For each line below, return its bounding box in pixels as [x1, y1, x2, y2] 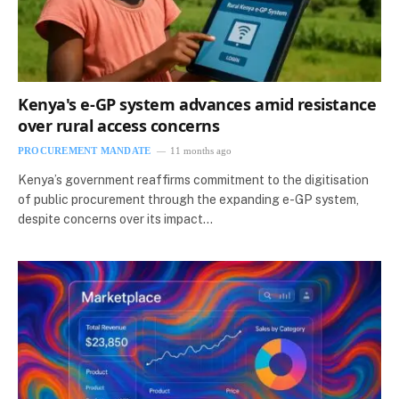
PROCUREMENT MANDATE [18, 144, 151, 156]
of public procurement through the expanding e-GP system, [18, 191, 359, 207]
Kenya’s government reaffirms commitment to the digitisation [18, 172, 369, 187]
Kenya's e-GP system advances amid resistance [18, 93, 377, 115]
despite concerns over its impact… [18, 211, 213, 226]
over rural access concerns [18, 114, 220, 136]
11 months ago [170, 144, 232, 156]
